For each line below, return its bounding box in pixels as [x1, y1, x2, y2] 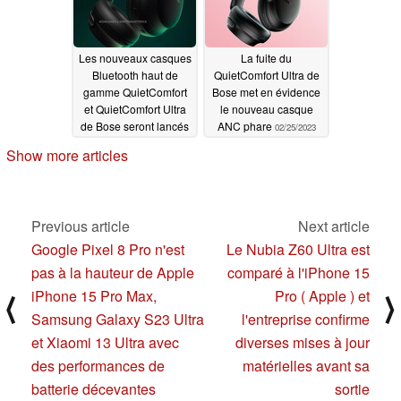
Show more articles [6, 145, 128, 166]
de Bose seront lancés [81, 118, 189, 134]
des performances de [31, 355, 165, 377]
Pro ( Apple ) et [275, 286, 370, 307]
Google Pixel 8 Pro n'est [31, 239, 184, 260]
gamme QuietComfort [82, 84, 187, 100]
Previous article [31, 216, 130, 237]
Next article [298, 216, 370, 237]
